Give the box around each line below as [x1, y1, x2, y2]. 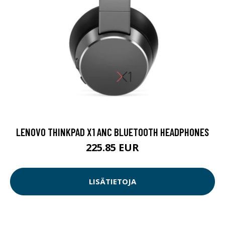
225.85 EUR [86, 140, 139, 154]
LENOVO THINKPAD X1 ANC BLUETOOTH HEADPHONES [16, 125, 209, 138]
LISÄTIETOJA [89, 176, 136, 187]
